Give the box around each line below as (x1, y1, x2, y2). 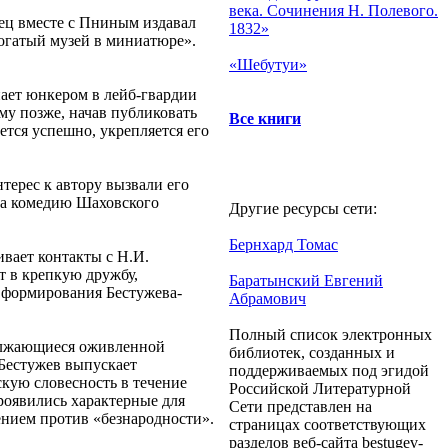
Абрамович (229, 290, 306, 307)
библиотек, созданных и (229, 344, 395, 361)
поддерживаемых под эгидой (229, 362, 429, 379)
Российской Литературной (229, 380, 411, 397)
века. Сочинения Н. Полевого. (229, 2, 438, 19)
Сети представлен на (229, 398, 372, 415)
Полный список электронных (229, 326, 432, 343)
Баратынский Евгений (229, 272, 383, 289)
